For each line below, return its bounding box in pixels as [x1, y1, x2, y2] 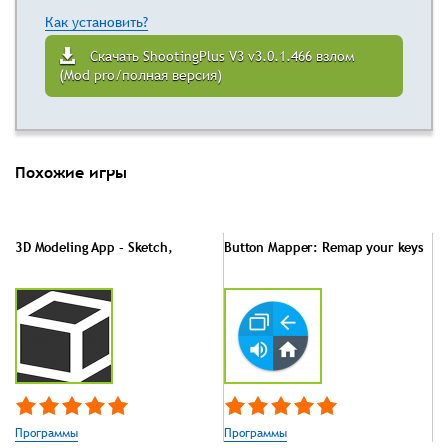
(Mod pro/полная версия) [59, 66, 222, 85]
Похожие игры [15, 161, 127, 184]
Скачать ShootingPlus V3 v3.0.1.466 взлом [90, 47, 355, 66]
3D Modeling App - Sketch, [15, 238, 173, 257]
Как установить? [45, 13, 148, 32]
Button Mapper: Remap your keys [224, 238, 425, 257]
